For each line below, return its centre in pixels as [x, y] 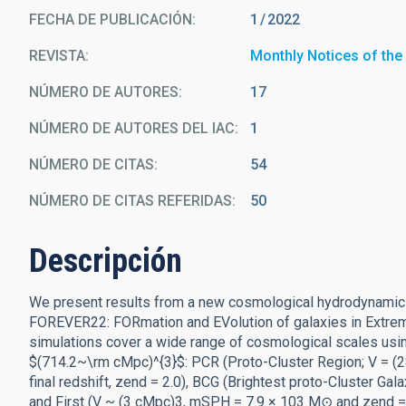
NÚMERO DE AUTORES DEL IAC [132, 128]
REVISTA [57, 56]
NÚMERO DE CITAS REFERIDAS [130, 201]
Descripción [106, 261]
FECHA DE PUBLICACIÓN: [112, 19]
